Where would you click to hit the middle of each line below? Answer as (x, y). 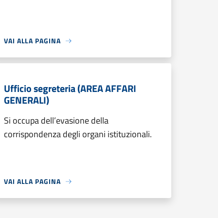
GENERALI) (27, 100)
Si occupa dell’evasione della (56, 120)
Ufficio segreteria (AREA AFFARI (70, 88)
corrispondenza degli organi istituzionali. (78, 134)
